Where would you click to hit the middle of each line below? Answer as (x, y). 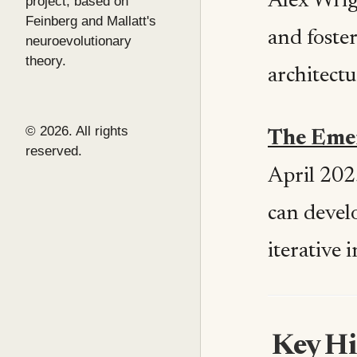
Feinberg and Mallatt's (90, 21)
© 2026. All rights (76, 131)
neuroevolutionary (78, 41)
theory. (45, 61)
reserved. (53, 151)
